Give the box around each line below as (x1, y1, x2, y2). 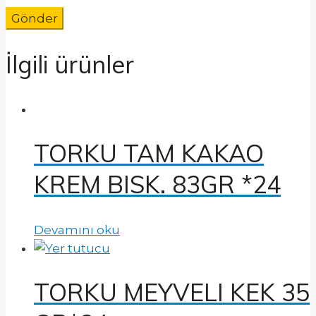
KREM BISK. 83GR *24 (34, 169, 281, 200)
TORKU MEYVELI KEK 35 (34, 276, 310, 308)
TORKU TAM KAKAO (34, 138, 264, 169)
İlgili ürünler (6, 49, 134, 80)
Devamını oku (34, 222, 120, 237)
